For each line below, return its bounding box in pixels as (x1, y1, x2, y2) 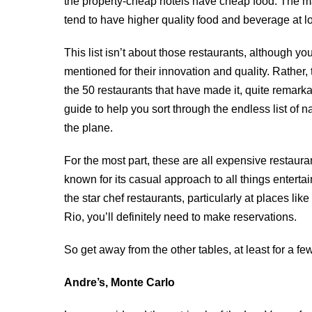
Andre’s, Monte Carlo (64, 276, 175, 288)
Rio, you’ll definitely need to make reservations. (64, 211, 297, 223)
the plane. (64, 122, 113, 134)
